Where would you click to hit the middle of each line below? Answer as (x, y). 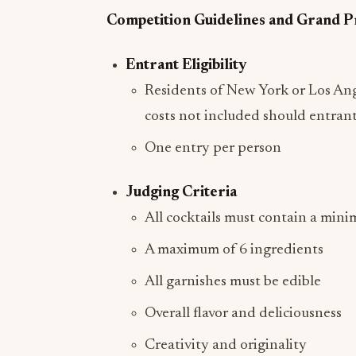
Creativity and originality (226, 345)
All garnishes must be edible (233, 282)
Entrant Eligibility (186, 66)
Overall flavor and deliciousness (243, 313)
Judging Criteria (181, 193)
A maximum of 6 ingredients (234, 250)
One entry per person (213, 148)
